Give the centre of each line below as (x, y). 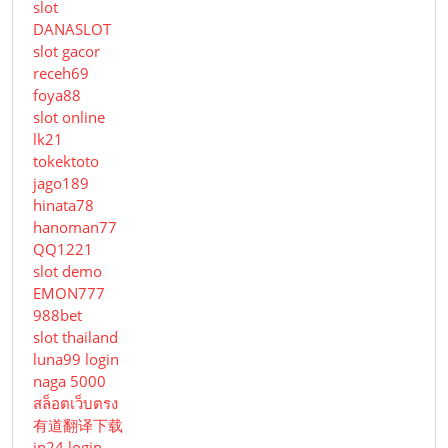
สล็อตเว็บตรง (75, 403)
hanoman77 (75, 227)
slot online (69, 117)
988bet (57, 315)
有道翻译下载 (78, 425)
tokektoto (66, 161)
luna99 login (76, 359)
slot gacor (66, 51)
